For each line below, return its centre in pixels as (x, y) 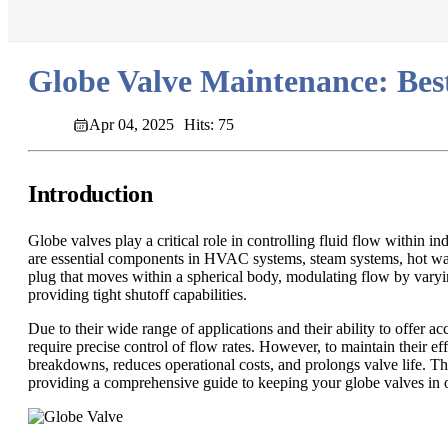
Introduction (90, 194)
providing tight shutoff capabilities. (137, 295)
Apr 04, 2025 (131, 125)
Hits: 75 (209, 125)
